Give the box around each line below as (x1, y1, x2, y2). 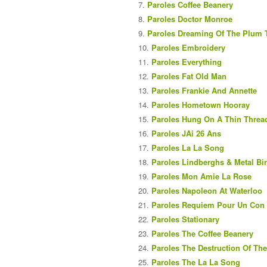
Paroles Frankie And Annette (151, 84, 257, 96)
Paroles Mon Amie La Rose (151, 170, 252, 182)
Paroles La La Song (151, 141, 224, 153)
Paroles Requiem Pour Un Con (151, 198, 265, 210)
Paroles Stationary (151, 213, 219, 225)
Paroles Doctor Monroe (147, 13, 232, 24)
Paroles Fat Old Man (151, 70, 226, 82)
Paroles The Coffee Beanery (151, 227, 253, 239)
